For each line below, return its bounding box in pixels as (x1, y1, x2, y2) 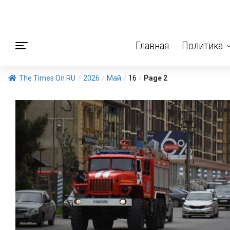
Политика (181, 40, 223, 52)
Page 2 (144, 74, 167, 82)
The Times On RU (19, 74, 75, 82)
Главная (135, 40, 169, 52)
